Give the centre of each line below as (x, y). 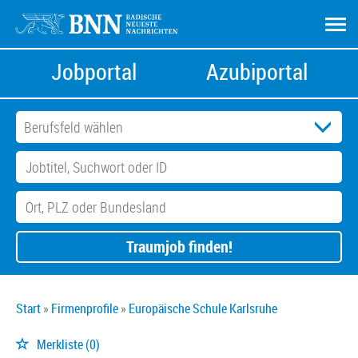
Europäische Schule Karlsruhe (203, 308)
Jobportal (93, 72)
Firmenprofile (85, 308)
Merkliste (60, 344)
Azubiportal (257, 72)
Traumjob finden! (179, 247)
